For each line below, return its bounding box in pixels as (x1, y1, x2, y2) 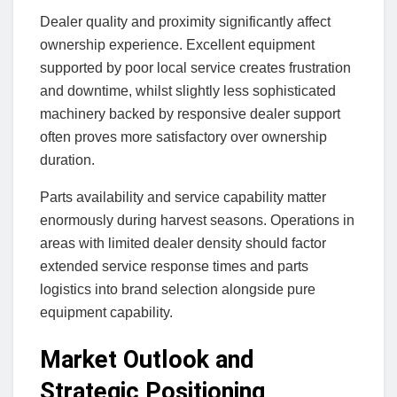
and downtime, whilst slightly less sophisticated (40, 82, 336, 98)
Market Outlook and (40, 346, 254, 375)
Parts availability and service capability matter (40, 189, 326, 205)
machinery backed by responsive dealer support (40, 105, 340, 121)
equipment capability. (40, 304, 173, 320)
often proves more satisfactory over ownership (40, 128, 327, 144)
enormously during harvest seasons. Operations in (40, 212, 354, 228)
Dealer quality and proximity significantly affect (40, 13, 331, 29)
